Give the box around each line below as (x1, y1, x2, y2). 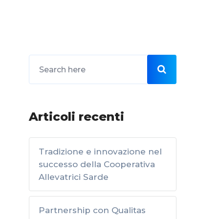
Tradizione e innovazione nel (39, 147, 162, 156)
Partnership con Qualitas (39, 205, 146, 215)
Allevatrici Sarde (39, 172, 109, 182)
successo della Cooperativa (39, 159, 155, 169)
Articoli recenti (29, 109, 124, 124)
